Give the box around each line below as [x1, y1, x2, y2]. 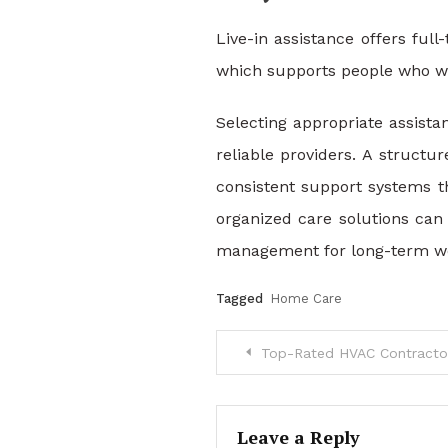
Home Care [269, 290, 342, 306]
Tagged [215, 290, 267, 306]
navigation [214, 375, 375, 416]
